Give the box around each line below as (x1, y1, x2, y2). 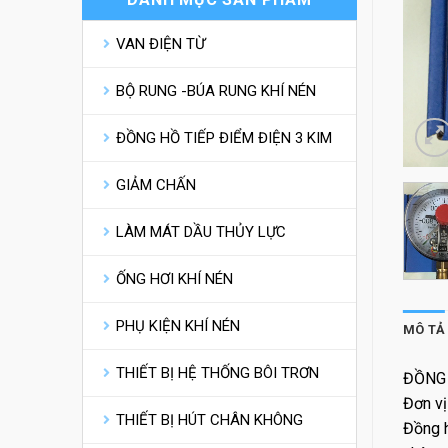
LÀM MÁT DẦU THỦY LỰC (116, 222, 286, 241)
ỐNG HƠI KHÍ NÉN (116, 269, 233, 288)
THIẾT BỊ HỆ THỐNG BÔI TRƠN (116, 363, 319, 382)
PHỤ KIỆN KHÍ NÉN (116, 316, 240, 335)
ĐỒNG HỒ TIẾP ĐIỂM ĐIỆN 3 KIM (116, 128, 332, 147)
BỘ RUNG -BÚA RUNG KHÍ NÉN (116, 81, 316, 100)
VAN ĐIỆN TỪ (116, 34, 205, 53)
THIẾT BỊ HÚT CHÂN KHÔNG (116, 410, 303, 429)
